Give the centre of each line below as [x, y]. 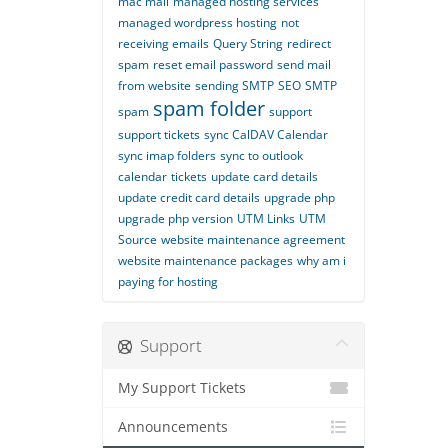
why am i [321, 260]
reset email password [213, 64]
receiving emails [163, 43]
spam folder [209, 108]
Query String [248, 43]
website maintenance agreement [253, 239]
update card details [264, 176]
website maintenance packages [205, 260]
